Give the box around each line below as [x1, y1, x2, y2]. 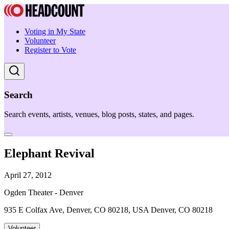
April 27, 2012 [4, 171, 52, 180]
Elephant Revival [4, 147, 95, 161]
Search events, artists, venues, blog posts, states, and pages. [4, 110, 194, 119]
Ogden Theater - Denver [4, 188, 83, 197]
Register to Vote [25, 45, 76, 54]
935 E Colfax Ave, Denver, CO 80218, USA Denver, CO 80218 [4, 205, 213, 215]
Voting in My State [25, 27, 85, 36]
